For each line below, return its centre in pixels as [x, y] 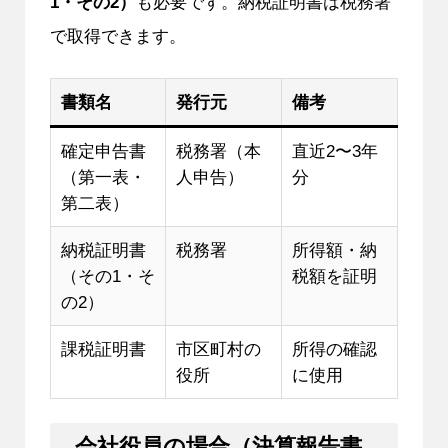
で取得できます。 [117, 35]
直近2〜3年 [334, 150]
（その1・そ [107, 275]
